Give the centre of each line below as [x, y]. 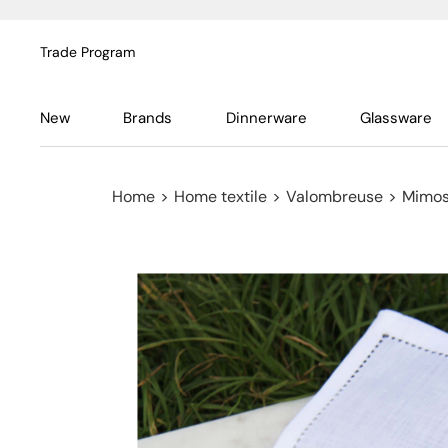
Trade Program [87, 52]
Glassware [395, 118]
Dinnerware [266, 118]
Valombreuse [334, 196]
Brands [148, 118]
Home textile [220, 196]
